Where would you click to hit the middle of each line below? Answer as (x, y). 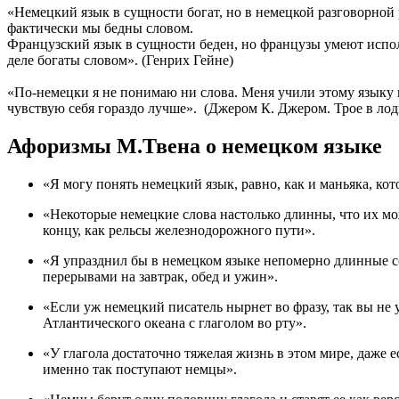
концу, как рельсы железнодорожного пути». (179, 230)
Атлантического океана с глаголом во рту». (175, 322)
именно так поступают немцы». (140, 369)
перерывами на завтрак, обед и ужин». (160, 276)
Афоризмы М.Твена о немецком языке (195, 146)
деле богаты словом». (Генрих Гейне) (120, 60)
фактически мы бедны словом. (100, 28)
